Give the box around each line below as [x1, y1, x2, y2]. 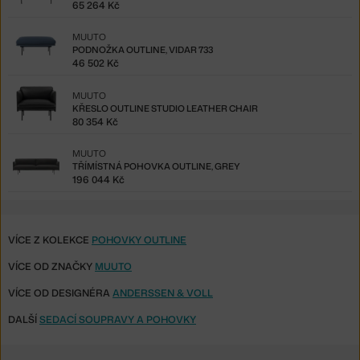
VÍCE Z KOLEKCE [8, 232, 92, 247]
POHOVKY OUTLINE [92, 232, 186, 247]
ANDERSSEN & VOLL [112, 285, 213, 300]
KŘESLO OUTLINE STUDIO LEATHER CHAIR [72, 101, 258, 115]
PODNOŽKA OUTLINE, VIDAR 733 [72, 43, 213, 57]
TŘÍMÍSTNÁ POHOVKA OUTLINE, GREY [72, 160, 240, 174]
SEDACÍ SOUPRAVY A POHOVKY [39, 312, 196, 326]
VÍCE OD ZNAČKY [8, 259, 95, 273]
